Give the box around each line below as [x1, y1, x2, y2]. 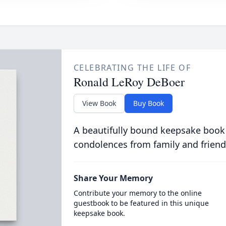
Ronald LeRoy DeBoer [73, 74, 185, 90]
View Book [82, 98, 116, 108]
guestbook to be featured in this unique [73, 198, 209, 208]
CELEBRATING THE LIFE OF [73, 62, 191, 73]
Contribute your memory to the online [73, 188, 202, 198]
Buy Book [133, 98, 164, 108]
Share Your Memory [73, 173, 153, 184]
